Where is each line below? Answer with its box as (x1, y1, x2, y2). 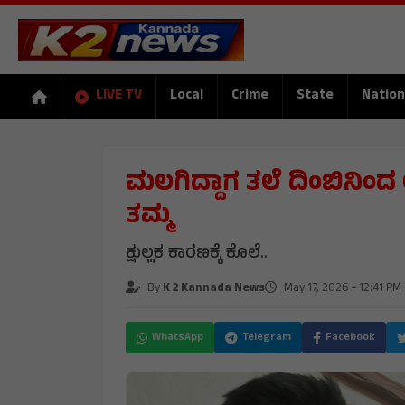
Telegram (242, 328, 291, 347)
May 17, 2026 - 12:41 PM (281, 278, 401, 299)
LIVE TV (96, 85, 142, 108)
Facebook (325, 328, 375, 347)
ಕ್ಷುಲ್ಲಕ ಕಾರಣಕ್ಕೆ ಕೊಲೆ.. (126, 240, 268, 269)
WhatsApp (152, 328, 203, 347)
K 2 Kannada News (163, 278, 265, 299)
